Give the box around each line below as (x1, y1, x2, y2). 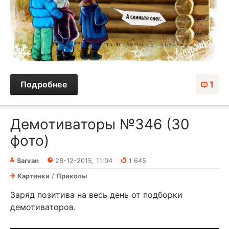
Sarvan (17, 157, 39, 165)
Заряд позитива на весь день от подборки (10, 190, 182, 200)
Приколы (56, 172, 87, 180)
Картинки (17, 172, 50, 180)
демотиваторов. (10, 202, 76, 213)
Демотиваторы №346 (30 (10, 116, 190, 133)
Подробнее (20, 79, 67, 90)
